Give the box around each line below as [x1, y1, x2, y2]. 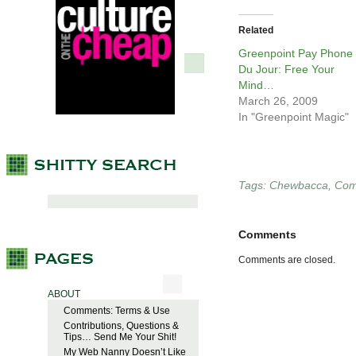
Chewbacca [269, 179, 328, 192]
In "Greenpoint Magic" [238, 110, 349, 124]
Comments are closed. [238, 254, 335, 266]
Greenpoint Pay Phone [238, 47, 353, 60]
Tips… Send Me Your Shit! [64, 331, 176, 343]
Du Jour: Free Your [238, 63, 335, 76]
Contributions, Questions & [64, 320, 179, 332]
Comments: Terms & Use [64, 305, 170, 317]
